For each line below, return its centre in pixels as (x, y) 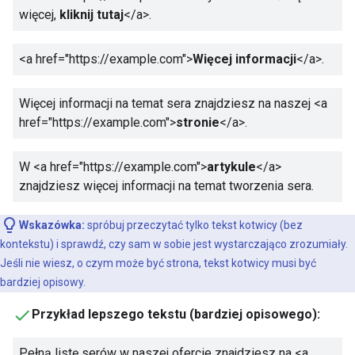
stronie (198, 122)
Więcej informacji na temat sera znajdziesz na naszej (166, 103)
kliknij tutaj (92, 14)
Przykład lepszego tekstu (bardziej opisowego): (176, 314)
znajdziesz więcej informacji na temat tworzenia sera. (166, 185)
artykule (231, 166)
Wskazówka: (52, 225)
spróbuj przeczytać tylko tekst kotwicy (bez (194, 225)
